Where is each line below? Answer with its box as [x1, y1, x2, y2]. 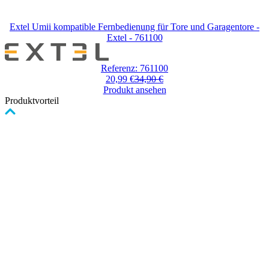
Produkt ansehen [103, 84, 166, 95]
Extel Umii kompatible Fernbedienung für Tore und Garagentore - [10, 21, 259, 32]
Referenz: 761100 [101, 62, 168, 73]
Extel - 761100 [106, 32, 163, 43]
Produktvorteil [5, 95, 59, 106]
